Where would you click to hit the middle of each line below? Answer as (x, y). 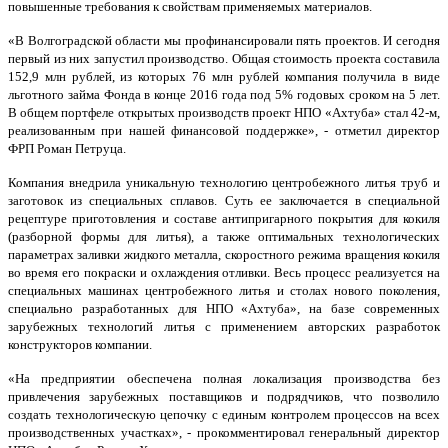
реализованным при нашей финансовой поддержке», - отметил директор (224, 131)
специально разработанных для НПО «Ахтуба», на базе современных (224, 309)
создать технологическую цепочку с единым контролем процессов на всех (224, 415)
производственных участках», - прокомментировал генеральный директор (224, 433)
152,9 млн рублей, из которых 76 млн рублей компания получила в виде (224, 77)
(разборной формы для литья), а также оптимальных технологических (224, 237)
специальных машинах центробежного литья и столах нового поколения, (224, 291)
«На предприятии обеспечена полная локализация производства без (224, 379)
